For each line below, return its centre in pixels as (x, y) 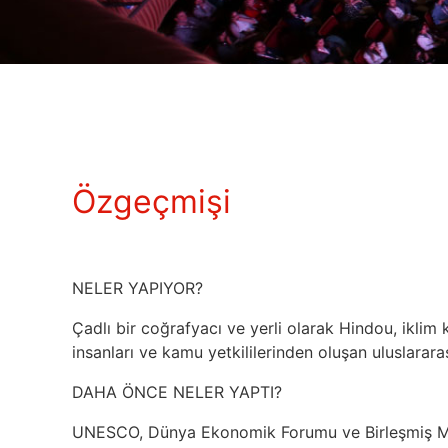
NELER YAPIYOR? (137, 288)
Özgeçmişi (151, 201)
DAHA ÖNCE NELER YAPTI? (179, 392)
